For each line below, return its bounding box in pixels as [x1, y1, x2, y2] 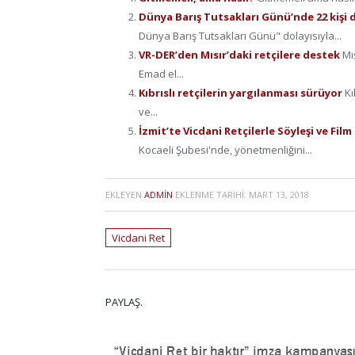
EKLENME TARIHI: [173, 189, 249, 201]
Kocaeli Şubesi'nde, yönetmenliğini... [139, 142, 312, 157]
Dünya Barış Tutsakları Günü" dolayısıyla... [139, 28, 342, 43]
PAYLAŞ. [105, 295, 143, 310]
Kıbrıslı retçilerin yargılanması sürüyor [139, 85, 345, 100]
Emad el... [139, 66, 184, 81]
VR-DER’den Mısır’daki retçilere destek [139, 47, 342, 62]
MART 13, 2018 [249, 189, 309, 201]
